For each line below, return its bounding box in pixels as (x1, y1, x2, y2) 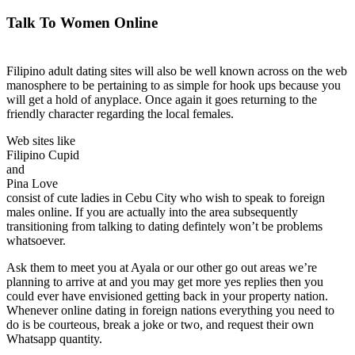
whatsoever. (6, 234, 66, 248)
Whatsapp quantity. (6, 332, 102, 346)
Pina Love (6, 177, 58, 191)
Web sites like (6, 134, 75, 148)
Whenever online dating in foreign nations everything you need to (6, 303, 334, 318)
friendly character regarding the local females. (6, 107, 234, 121)
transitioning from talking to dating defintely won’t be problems (6, 219, 323, 234)
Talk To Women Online (6, 14, 158, 32)
